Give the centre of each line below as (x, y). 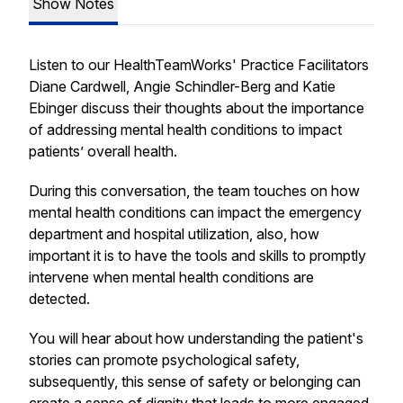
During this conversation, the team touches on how (194, 191)
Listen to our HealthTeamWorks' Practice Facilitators (199, 65)
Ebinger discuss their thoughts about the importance (197, 108)
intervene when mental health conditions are (171, 277)
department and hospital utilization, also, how (174, 234)
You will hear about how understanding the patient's (196, 338)
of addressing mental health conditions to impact (185, 130)
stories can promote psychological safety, (164, 360)
